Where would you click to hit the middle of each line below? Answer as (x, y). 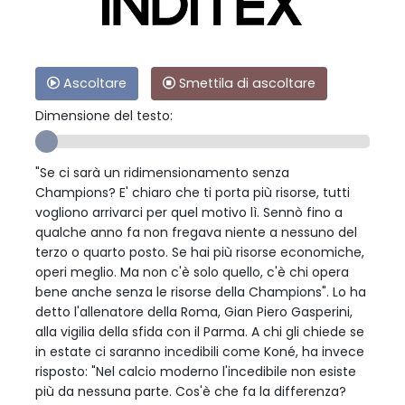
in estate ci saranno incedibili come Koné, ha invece (200, 352)
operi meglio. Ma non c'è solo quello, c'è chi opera (192, 273)
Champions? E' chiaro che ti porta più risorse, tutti (193, 193)
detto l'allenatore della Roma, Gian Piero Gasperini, (194, 312)
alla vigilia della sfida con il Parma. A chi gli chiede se (200, 332)
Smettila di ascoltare (245, 84)
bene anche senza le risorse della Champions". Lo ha (201, 292)
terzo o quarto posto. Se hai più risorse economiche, (200, 253)
